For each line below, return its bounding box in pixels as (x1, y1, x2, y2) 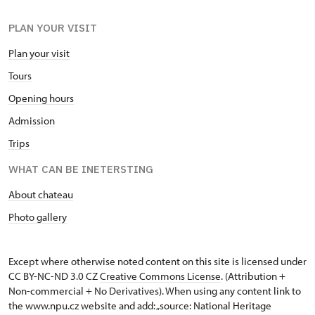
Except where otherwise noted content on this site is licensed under (8, 255, 307, 269)
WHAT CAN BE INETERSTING (8, 162, 153, 176)
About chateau (8, 188, 73, 202)
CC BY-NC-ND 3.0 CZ (8, 269, 100, 283)
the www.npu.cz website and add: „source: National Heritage (8, 299, 271, 313)
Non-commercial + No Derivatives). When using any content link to (8, 284, 301, 298)
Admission (8, 114, 55, 128)
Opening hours (8, 91, 74, 105)
